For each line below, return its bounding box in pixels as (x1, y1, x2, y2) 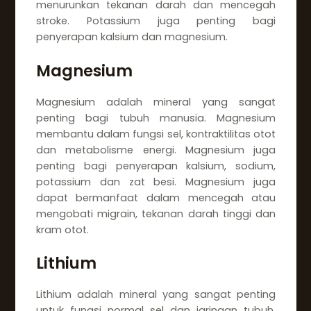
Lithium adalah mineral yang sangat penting (35, 287, 276, 302)
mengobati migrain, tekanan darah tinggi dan (35, 206, 276, 221)
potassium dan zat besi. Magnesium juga (35, 174, 276, 189)
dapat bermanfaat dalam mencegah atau (35, 190, 276, 205)
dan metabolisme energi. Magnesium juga (35, 142, 276, 157)
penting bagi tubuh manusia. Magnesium (35, 110, 276, 125)
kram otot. (35, 222, 89, 237)
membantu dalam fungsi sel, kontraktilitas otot (35, 126, 276, 141)
